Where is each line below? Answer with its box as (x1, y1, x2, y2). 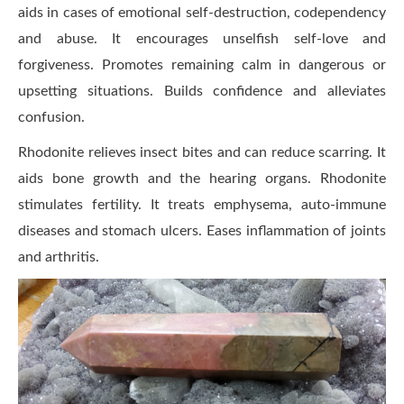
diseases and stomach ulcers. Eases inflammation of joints (18, 224, 386, 239)
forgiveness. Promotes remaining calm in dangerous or (18, 58, 386, 73)
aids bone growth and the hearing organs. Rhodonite (18, 171, 386, 187)
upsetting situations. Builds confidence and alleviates (18, 84, 386, 99)
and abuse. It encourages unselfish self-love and (18, 32, 386, 47)
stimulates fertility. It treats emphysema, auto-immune (18, 197, 386, 213)
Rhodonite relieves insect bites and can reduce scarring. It (18, 145, 386, 161)
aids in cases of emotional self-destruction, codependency (18, 5, 386, 21)
